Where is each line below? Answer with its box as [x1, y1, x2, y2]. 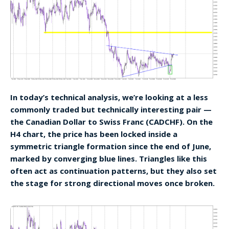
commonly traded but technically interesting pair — [10, 104, 212, 115]
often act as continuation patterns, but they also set [10, 166, 217, 176]
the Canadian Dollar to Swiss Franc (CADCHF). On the [10, 117, 213, 127]
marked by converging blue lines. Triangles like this [10, 153, 207, 164]
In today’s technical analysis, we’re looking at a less [10, 92, 208, 103]
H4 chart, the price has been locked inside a [10, 129, 177, 140]
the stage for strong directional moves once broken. [10, 178, 215, 189]
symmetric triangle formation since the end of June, [10, 141, 211, 152]
